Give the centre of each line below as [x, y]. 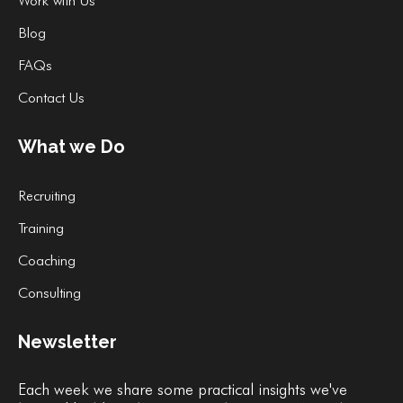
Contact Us [51, 98]
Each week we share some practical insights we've [183, 389]
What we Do [72, 147]
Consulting [49, 293]
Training [41, 228]
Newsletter [67, 342]
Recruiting [47, 196]
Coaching [47, 260]
